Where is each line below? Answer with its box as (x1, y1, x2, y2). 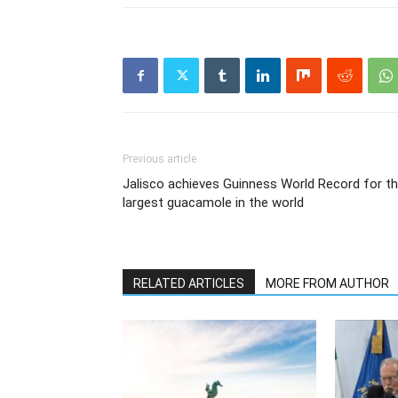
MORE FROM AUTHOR (266, 276, 389, 291)
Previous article (123, 153, 196, 166)
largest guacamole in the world (123, 195, 304, 211)
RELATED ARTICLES (133, 276, 244, 291)
